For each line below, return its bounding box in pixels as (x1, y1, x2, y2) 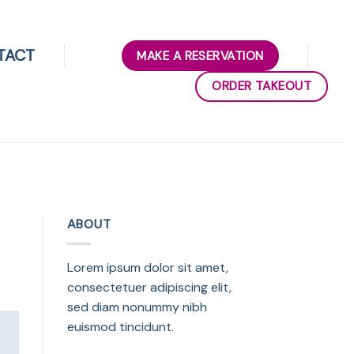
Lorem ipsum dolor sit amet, (66, 258, 228, 276)
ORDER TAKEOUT (212, 77, 312, 94)
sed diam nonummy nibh (66, 298, 207, 315)
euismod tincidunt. (66, 318, 174, 335)
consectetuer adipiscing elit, (66, 278, 232, 296)
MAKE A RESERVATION (137, 47, 264, 64)
